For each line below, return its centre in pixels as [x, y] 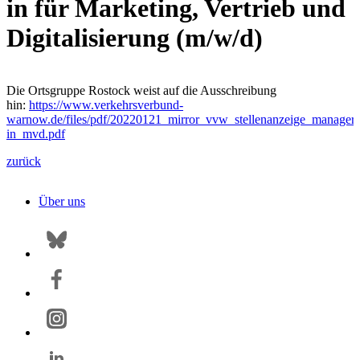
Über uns [62, 201]
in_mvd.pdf [36, 133]
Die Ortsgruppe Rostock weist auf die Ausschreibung [141, 90]
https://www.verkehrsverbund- [106, 104]
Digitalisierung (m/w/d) [135, 38]
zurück [24, 161]
